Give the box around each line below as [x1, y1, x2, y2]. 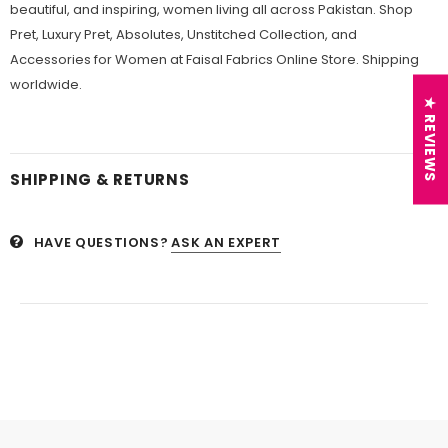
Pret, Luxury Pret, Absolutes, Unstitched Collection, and [10, 25, 357, 45]
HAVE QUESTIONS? [33, 233, 169, 253]
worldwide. [10, 75, 82, 95]
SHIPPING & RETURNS [10, 169, 190, 191]
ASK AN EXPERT [171, 233, 281, 253]
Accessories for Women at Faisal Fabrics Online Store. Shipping [10, 50, 419, 70]
